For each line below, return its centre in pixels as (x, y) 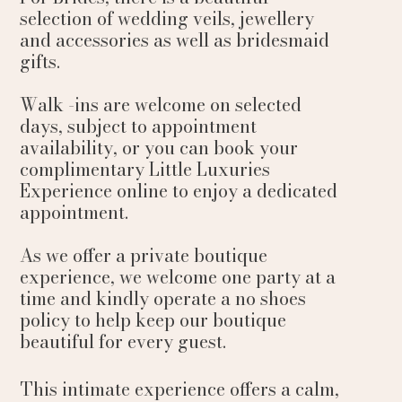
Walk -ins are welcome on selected (160, 105)
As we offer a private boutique (143, 255)
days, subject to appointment (138, 126)
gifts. (39, 61)
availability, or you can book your (158, 148)
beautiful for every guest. (122, 341)
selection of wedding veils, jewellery (166, 18)
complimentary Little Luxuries (144, 169)
